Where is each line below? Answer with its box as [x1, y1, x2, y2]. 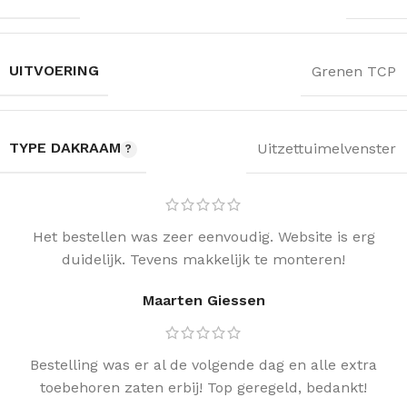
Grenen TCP [312, 62, 396, 80]
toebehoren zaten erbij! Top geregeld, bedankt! [40, 379, 367, 397]
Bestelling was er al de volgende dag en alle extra [30, 356, 377, 374]
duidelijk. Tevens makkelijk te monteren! [62, 250, 345, 268]
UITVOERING [9, 62, 99, 80]
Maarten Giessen [142, 291, 265, 309]
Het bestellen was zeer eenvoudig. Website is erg [32, 227, 375, 245]
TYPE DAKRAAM [9, 139, 125, 157]
